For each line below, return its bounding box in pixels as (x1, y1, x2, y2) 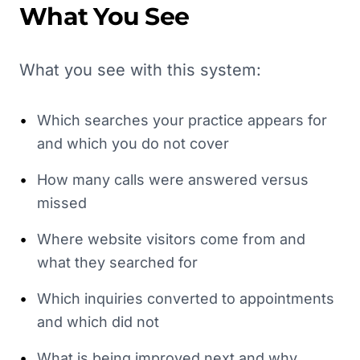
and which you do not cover (37, 135, 229, 152)
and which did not (37, 313, 159, 330)
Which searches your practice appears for (37, 112, 327, 129)
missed (37, 194, 87, 211)
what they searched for (37, 254, 198, 271)
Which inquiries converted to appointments (37, 290, 334, 307)
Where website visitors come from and (37, 231, 305, 247)
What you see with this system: (19, 60, 261, 80)
